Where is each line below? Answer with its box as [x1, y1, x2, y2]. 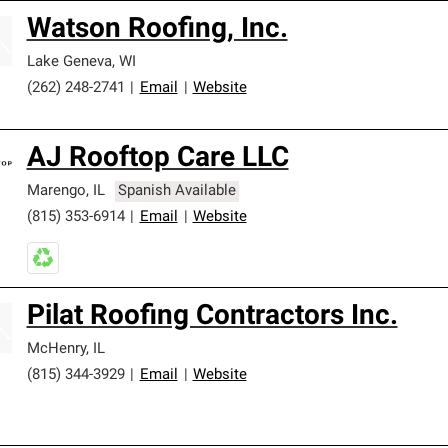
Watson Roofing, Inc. [26, 16, 288, 44]
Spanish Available [118, 184, 237, 199]
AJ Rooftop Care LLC [26, 145, 289, 173]
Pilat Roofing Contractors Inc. [26, 303, 398, 331]
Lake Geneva [26, 55, 112, 70]
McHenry [26, 342, 86, 357]
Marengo [26, 184, 86, 199]
